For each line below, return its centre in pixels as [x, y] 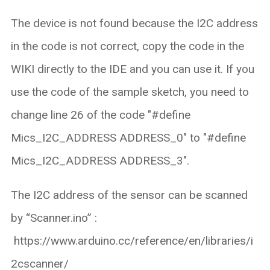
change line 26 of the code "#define [100, 115]
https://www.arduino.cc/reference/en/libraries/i [133, 240]
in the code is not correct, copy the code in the [127, 46]
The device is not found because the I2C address [134, 23]
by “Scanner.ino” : [54, 218]
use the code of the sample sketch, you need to [130, 92]
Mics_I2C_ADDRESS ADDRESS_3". [100, 160]
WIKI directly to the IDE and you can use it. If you [132, 69]
